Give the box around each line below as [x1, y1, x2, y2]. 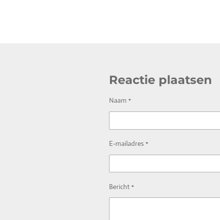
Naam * [109, 96, 131, 105]
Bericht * [109, 182, 134, 191]
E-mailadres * [109, 139, 148, 148]
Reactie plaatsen [109, 73, 212, 87]
